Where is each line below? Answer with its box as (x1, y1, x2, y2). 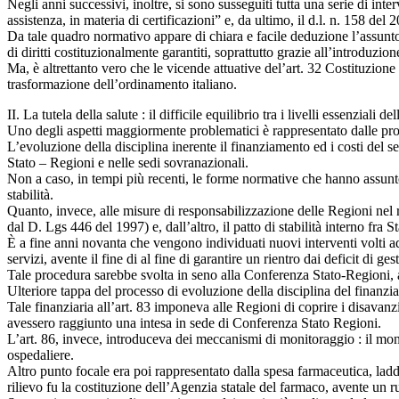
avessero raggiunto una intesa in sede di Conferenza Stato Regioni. (7, 314, 381, 330)
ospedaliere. (7, 346, 74, 362)
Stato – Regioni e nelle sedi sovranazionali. (7, 154, 248, 170)
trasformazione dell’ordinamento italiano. (7, 76, 237, 92)
